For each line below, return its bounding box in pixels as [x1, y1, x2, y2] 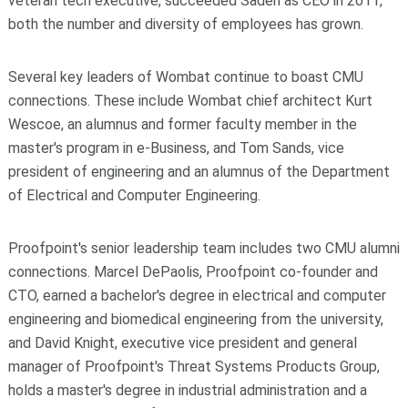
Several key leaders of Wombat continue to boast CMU [7, 68, 363, 87]
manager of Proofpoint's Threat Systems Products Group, [7, 358, 380, 376]
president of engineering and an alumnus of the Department [7, 163, 390, 181]
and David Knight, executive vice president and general [7, 334, 357, 352]
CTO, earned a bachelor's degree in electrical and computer [7, 287, 386, 305]
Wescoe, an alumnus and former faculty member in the [7, 116, 357, 134]
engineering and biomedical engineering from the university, [7, 311, 383, 329]
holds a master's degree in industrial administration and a [7, 382, 367, 400]
